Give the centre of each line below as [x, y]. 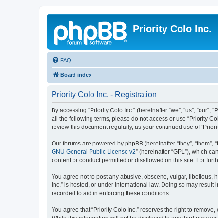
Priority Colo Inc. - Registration [104, 95]
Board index [76, 75]
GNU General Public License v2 [94, 152]
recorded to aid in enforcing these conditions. [111, 193]
